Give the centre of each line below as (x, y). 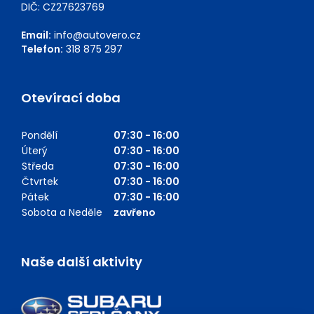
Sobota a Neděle (62, 213)
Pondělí (40, 136)
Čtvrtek (40, 182)
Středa (38, 166)
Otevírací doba (71, 98)
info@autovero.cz (97, 35)
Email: (36, 35)
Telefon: (42, 49)
